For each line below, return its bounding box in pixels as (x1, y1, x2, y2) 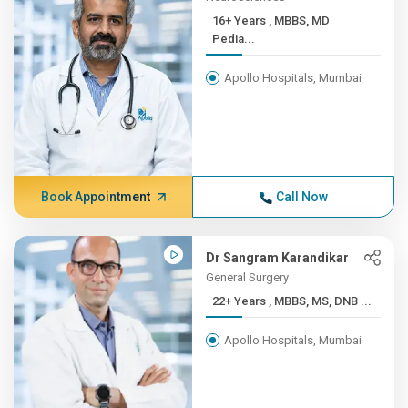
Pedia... (212, 32, 256, 46)
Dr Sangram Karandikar (206, 250, 350, 265)
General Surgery (206, 270, 290, 284)
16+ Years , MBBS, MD (212, 14, 270, 27)
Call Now (275, 189, 328, 204)
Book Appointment (40, 189, 150, 204)
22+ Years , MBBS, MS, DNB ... (269, 294, 372, 308)
